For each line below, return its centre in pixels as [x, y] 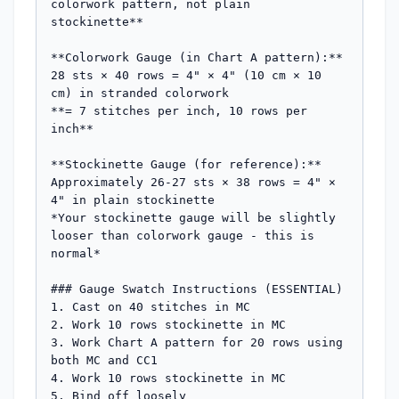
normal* [76, 253]
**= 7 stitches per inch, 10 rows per [179, 110]
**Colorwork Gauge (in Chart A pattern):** [197, 57]
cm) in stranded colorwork [140, 93]
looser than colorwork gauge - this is [183, 235]
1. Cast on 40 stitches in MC [151, 306]
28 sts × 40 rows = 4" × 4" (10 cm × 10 [186, 75]
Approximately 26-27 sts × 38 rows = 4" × [193, 182]
